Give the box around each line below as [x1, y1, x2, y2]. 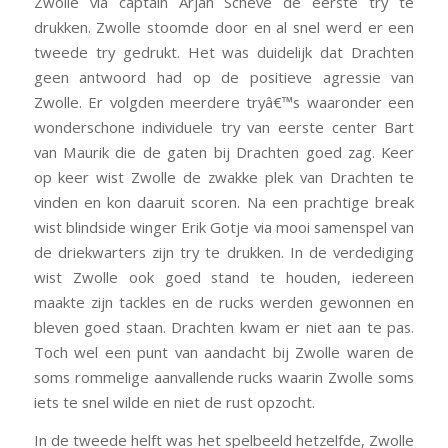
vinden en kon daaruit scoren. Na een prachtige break [33, 191, 415, 212]
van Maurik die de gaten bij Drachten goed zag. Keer [33, 141, 415, 162]
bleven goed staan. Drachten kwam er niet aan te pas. [33, 316, 415, 337]
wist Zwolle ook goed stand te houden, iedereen [33, 266, 415, 287]
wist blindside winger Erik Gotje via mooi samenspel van [33, 216, 415, 237]
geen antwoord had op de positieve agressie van [33, 66, 415, 87]
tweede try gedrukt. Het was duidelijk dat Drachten [33, 41, 415, 62]
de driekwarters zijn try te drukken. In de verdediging [33, 241, 415, 262]
